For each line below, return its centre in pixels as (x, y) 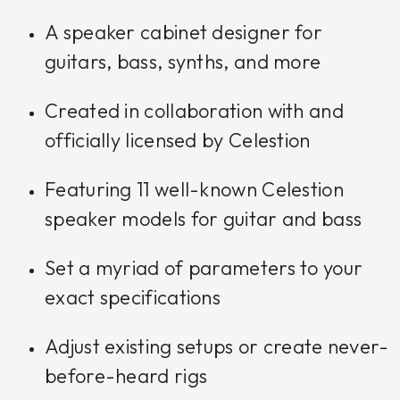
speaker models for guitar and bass (204, 219)
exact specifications (133, 298)
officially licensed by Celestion (178, 141)
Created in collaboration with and (194, 111)
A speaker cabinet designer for (183, 33)
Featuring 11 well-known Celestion (194, 190)
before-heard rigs (126, 376)
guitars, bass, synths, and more (183, 62)
